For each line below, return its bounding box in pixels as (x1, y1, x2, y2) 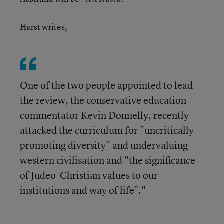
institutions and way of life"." (20, 183, 146, 197)
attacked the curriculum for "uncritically (20, 123, 194, 137)
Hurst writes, (20, 21, 67, 32)
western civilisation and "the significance (20, 153, 195, 167)
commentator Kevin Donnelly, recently (20, 108, 189, 122)
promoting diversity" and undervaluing (20, 138, 188, 152)
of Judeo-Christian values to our (20, 168, 158, 182)
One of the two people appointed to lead (20, 78, 193, 92)
